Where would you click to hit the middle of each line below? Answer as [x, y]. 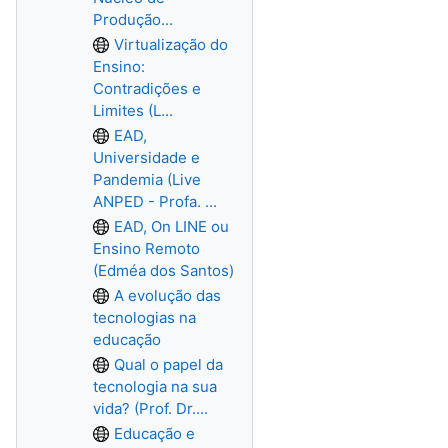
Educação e [154, 433]
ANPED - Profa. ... [155, 201]
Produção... [133, 19]
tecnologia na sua [155, 386]
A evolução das [167, 295]
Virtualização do [171, 44]
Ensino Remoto [146, 248]
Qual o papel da [168, 364]
